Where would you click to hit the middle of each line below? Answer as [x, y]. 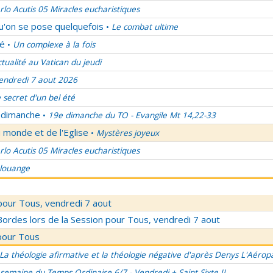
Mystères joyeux [128, 133]
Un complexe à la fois [54, 44]
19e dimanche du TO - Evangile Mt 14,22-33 [132, 115]
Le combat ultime [145, 27]
